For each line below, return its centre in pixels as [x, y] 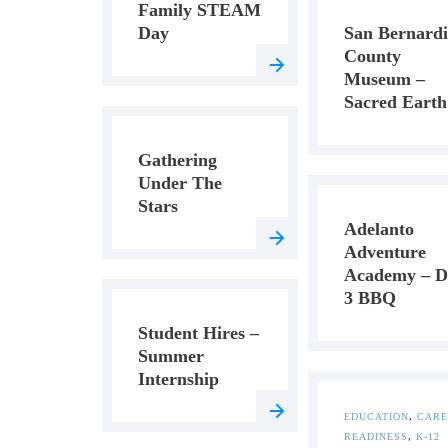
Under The [180, 183]
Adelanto [378, 229]
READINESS [375, 436]
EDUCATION [376, 416]
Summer [171, 356]
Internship [178, 379]
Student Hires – [198, 333]
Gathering [177, 160]
